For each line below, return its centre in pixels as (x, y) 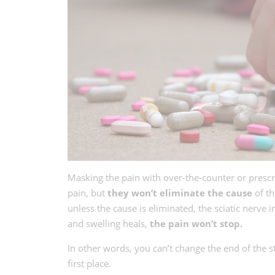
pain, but (87, 192)
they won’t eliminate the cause (180, 192)
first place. (89, 263)
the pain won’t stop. (196, 223)
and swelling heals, (108, 223)
